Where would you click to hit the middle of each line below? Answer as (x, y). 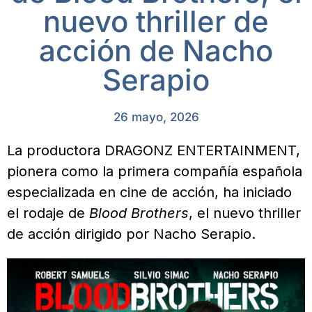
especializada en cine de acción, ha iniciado (149, 192)
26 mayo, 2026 (156, 117)
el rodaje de (48, 213)
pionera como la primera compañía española (155, 171)
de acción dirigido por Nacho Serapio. (131, 234)
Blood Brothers (139, 213)
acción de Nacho (156, 50)
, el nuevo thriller (245, 213)
